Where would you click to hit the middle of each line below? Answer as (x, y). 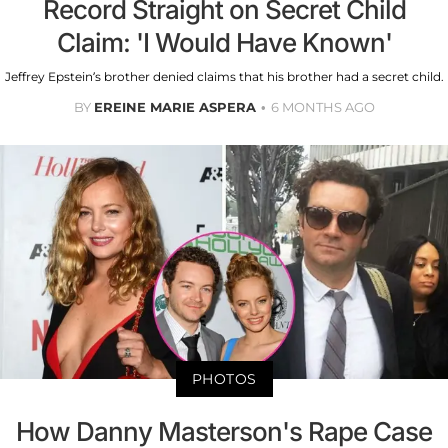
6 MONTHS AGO (322, 106)
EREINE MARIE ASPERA (174, 106)
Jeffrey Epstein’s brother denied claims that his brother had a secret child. (224, 76)
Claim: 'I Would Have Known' (224, 42)
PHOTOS (224, 379)
